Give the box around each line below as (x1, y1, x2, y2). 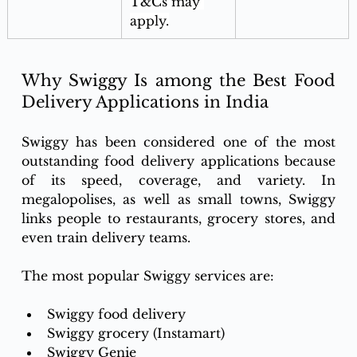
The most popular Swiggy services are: (21, 268, 278, 284)
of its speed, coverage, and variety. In (21, 172, 336, 189)
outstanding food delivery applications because (21, 153, 336, 170)
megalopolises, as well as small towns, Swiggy (21, 191, 336, 208)
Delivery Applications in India (21, 92, 269, 112)
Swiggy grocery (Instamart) (46, 325, 225, 342)
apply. (129, 13, 169, 29)
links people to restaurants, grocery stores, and (21, 210, 336, 227)
